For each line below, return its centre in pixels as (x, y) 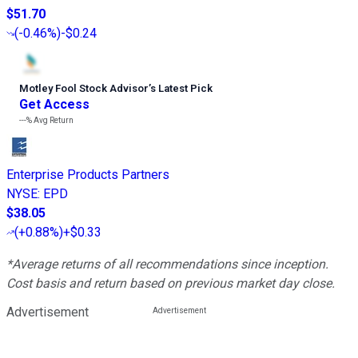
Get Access (54, 105)
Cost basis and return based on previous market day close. (171, 284)
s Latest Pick (181, 89)
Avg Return (53, 121)
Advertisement (48, 312)
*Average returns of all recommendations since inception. (167, 265)
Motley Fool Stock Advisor (84, 89)
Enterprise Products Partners (88, 175)
